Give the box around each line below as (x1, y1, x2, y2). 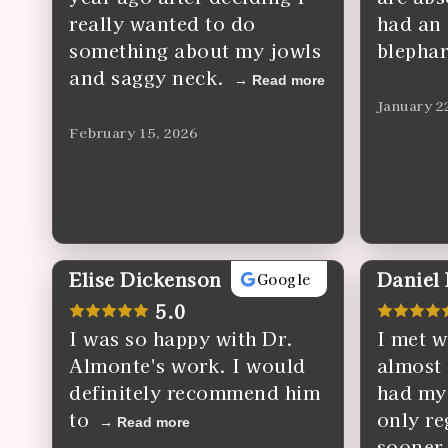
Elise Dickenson (69, 266, 222, 292)
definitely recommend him (69, 379, 320, 405)
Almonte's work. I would (69, 352, 306, 378)
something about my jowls (69, 37, 321, 63)
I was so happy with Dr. (69, 325, 294, 351)
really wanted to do (69, 10, 256, 36)
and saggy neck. (69, 64, 225, 90)
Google (256, 268, 311, 289)
